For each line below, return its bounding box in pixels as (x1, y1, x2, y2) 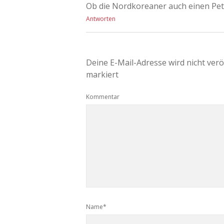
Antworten (86, 14, 115, 23)
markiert (86, 68, 118, 80)
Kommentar (86, 92, 119, 101)
